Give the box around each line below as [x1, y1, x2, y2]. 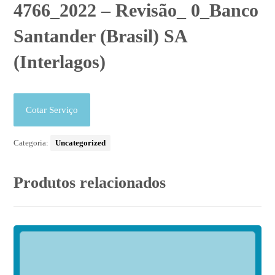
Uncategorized [55, 138, 106, 148]
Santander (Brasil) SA [14, 26, 187, 47]
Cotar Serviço [26, 105, 79, 115]
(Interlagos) [14, 52, 106, 72]
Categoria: [14, 138, 51, 148]
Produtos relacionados [14, 174, 166, 192]
